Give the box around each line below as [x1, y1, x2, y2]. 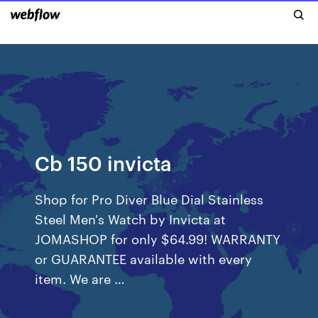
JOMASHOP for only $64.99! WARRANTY [35, 229, 281, 247]
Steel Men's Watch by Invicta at [35, 209, 226, 227]
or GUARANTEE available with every [35, 249, 253, 267]
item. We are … [35, 269, 126, 287]
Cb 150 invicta [35, 149, 172, 175]
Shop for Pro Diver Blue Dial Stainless [35, 190, 264, 207]
